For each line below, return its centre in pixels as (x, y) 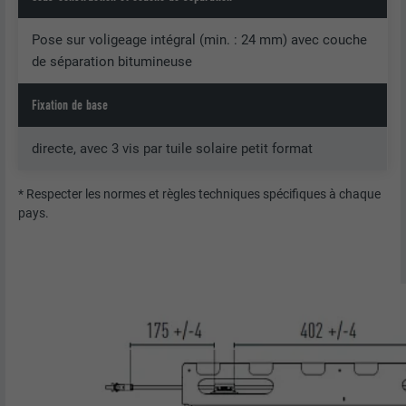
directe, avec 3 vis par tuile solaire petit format (173, 149)
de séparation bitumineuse (112, 62)
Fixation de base (70, 106)
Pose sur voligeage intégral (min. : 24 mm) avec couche (200, 40)
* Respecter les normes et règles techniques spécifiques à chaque (200, 194)
